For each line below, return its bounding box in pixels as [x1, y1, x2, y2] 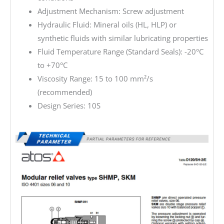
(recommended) [37, 86, 92, 97]
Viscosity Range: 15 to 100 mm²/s [37, 73, 153, 83]
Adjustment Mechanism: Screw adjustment [37, 5, 184, 16]
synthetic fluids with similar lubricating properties [37, 32, 208, 43]
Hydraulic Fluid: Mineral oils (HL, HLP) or [37, 19, 176, 29]
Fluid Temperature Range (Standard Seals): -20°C [37, 46, 203, 56]
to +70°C [37, 59, 67, 70]
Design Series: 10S [37, 100, 100, 110]
